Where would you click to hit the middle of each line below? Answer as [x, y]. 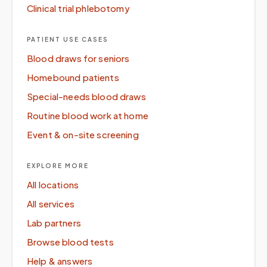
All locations [53, 184]
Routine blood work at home [88, 115]
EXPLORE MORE [58, 166]
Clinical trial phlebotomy [78, 8]
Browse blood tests [70, 242]
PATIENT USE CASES [68, 39]
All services [51, 204]
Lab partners [54, 223]
